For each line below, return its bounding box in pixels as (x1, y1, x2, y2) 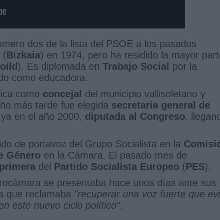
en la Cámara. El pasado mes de (41, 149, 187, 161)
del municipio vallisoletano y (82, 88, 205, 99)
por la (169, 60, 197, 72)
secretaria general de (111, 99, 210, 110)
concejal (43, 88, 82, 99)
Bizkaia (6, 49, 40, 60)
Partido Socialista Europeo (54, 161, 179, 172)
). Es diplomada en (18, 60, 103, 72)
